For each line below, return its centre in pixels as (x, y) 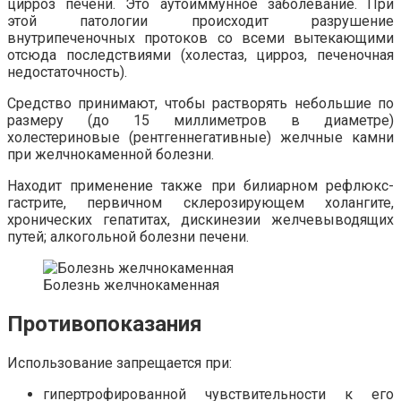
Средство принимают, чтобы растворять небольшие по (200, 104)
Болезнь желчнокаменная (131, 286)
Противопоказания (105, 324)
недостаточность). (67, 73)
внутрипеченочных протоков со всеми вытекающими (200, 38)
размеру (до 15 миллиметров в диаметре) (200, 121)
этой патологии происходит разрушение (200, 21)
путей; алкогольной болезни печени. (128, 237)
